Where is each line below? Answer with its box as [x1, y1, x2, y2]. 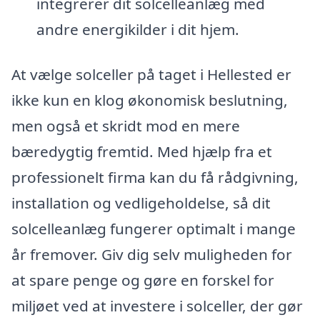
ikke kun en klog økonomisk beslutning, [11, 90, 288, 111]
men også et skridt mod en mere [11, 116, 240, 136]
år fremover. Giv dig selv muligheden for [11, 244, 292, 265]
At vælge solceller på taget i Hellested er [11, 64, 291, 85]
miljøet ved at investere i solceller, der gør [11, 296, 303, 316]
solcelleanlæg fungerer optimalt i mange [11, 219, 296, 239]
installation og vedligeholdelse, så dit [11, 193, 271, 214]
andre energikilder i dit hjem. [36, 19, 239, 39]
